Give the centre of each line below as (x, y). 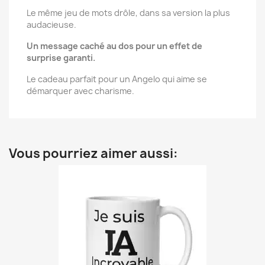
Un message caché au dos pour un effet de (114, 46)
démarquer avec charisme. (80, 91)
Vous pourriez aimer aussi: (93, 153)
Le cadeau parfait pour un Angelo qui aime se (117, 79)
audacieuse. (51, 25)
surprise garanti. (61, 58)
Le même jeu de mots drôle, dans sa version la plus (128, 13)
